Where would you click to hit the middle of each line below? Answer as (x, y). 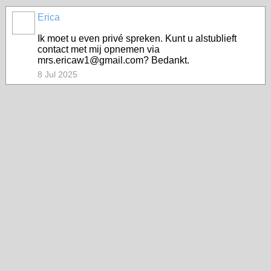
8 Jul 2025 (57, 74)
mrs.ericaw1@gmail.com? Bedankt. (113, 60)
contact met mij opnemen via (99, 49)
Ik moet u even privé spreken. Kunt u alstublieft (137, 38)
